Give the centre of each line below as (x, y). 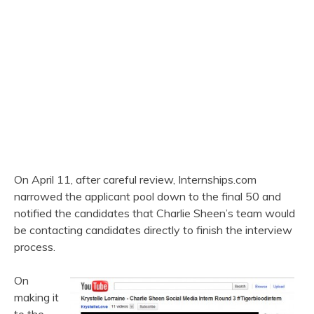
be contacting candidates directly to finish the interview (153, 230)
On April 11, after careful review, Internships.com (135, 180)
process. (35, 247)
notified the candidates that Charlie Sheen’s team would (155, 213)
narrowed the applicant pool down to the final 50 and (148, 197)
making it (36, 298)
